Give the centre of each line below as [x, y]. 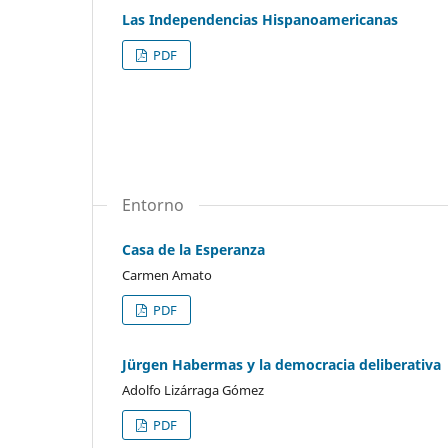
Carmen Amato [167, 275]
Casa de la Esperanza [193, 250]
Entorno [153, 205]
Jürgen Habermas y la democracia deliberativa [281, 365]
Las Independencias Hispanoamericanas [260, 20]
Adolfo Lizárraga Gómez [193, 390]
